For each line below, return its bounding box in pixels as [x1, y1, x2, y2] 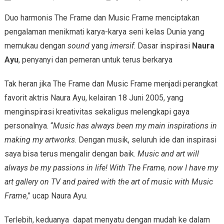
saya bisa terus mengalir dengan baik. [4, 149, 137, 159]
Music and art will [137, 149, 199, 159]
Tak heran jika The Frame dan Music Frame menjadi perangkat [4, 79, 217, 89]
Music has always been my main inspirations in [52, 121, 217, 131]
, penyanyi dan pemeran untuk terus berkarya [18, 55, 172, 65]
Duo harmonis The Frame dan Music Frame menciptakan [4, 13, 199, 23]
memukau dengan [4, 41, 67, 51]
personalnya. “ [4, 121, 53, 131]
